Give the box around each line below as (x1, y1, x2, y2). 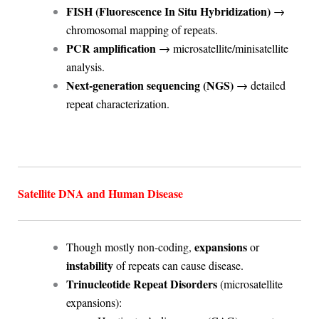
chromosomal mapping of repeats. (66, 21, 218, 37)
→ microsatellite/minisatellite (155, 40, 288, 56)
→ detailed (233, 77, 286, 93)
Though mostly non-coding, (66, 239, 194, 255)
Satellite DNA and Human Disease (17, 185, 183, 202)
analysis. (66, 58, 105, 74)
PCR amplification (66, 39, 156, 56)
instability (66, 257, 113, 274)
